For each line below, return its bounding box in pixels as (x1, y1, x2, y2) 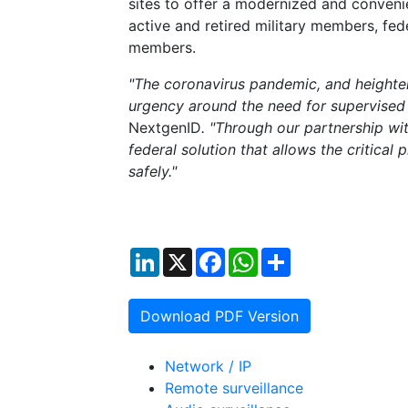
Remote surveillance (165, 379, 303, 398)
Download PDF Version (140, 307, 299, 326)
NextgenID (128, 118, 201, 138)
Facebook (225, 246, 293, 265)
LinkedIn (159, 246, 217, 265)
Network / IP (165, 357, 251, 376)
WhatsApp (258, 246, 329, 265)
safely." (128, 162, 177, 181)
